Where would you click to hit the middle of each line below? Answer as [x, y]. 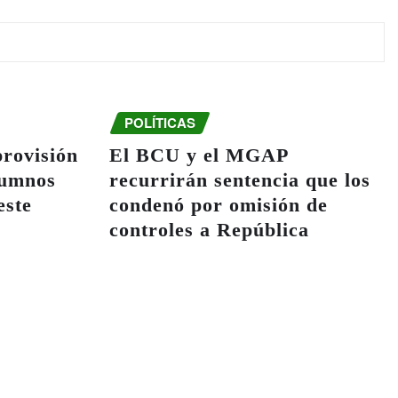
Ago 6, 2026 [212, 291]
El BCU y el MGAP [198, 155]
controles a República [209, 229]
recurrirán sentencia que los [239, 179]
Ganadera [154, 254]
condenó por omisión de [218, 204]
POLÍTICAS [159, 123]
